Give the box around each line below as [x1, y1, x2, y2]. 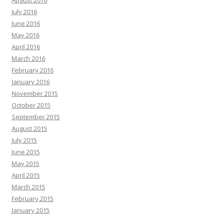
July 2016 [12, 7, 37, 16]
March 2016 [12, 54, 45, 63]
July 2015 [12, 136, 37, 145]
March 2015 [12, 182, 45, 191]
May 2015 [12, 159, 39, 168]
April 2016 [12, 42, 40, 51]
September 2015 [12, 112, 60, 121]
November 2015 [12, 89, 58, 98]
